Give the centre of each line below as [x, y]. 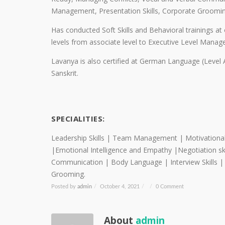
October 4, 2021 [119, 187]
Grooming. [68, 174]
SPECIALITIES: [78, 119]
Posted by [64, 187]
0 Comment [169, 187]
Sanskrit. [65, 73]
